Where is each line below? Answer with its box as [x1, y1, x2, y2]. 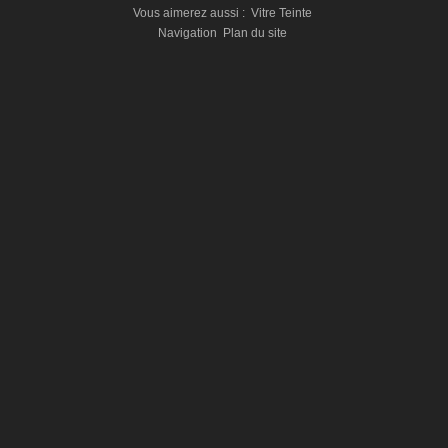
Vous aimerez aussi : [133, 5, 248, 20]
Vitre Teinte [251, 5, 312, 20]
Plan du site [223, 25, 287, 40]
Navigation [158, 25, 220, 40]
